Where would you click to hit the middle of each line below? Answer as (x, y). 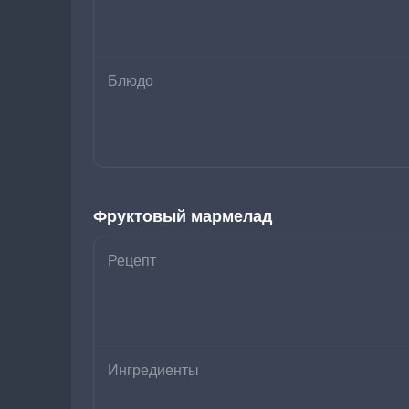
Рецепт (132, 261)
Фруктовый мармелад (183, 216)
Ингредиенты (153, 370)
